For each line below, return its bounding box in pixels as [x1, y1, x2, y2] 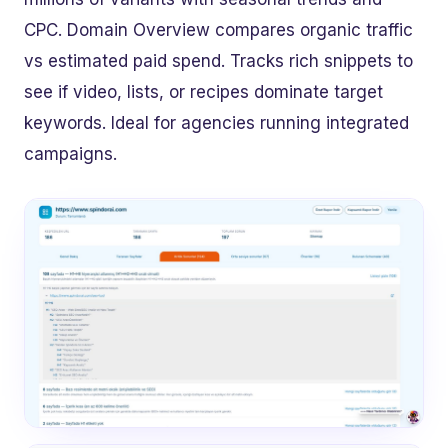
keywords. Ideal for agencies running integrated [24, 113, 409, 134]
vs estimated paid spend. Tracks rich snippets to [24, 51, 413, 72]
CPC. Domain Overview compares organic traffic [24, 20, 413, 41]
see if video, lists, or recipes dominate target [24, 82, 383, 103]
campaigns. [24, 144, 117, 165]
